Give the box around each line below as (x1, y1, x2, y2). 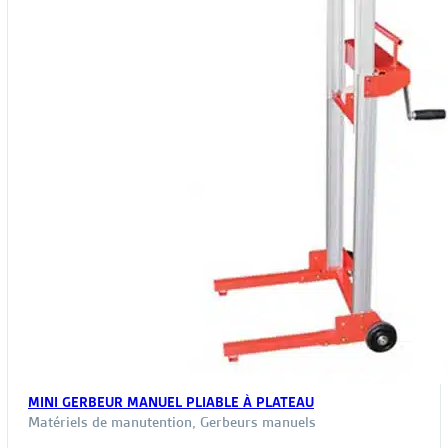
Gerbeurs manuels (200, 411, 316, 432)
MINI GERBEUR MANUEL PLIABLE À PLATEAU (28, 393, 314, 411)
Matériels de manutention (28, 411, 192, 432)
